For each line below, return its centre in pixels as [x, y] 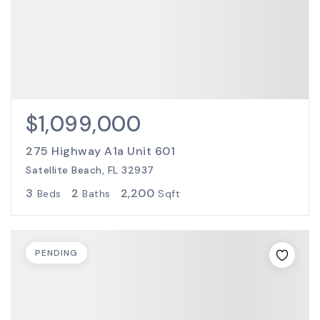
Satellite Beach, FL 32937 [90, 170]
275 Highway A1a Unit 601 [100, 151]
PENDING [56, 253]
